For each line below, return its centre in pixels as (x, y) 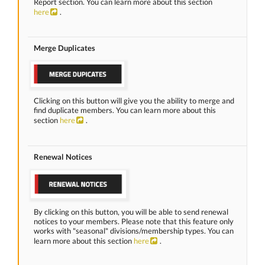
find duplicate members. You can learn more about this (125, 110)
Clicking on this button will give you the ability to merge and (134, 101)
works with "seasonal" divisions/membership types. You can (134, 230)
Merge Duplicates (64, 48)
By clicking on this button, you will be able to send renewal (131, 211)
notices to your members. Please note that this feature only (134, 221)
